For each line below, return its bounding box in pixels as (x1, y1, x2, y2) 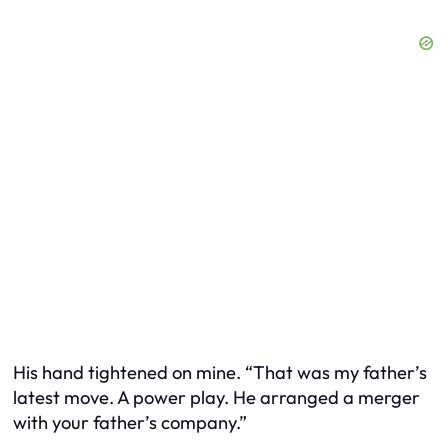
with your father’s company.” (13, 410, 247, 434)
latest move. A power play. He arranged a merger (13, 385, 420, 409)
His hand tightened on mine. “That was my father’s (13, 360, 427, 384)
